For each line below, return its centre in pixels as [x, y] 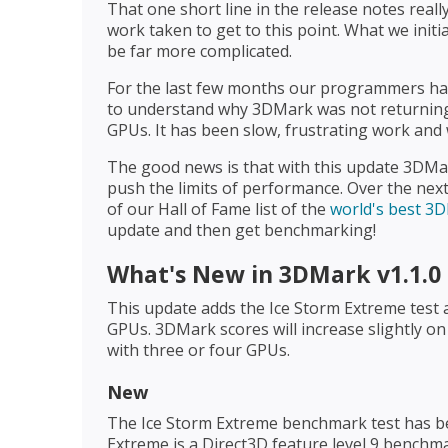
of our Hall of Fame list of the [218, 209]
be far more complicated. [199, 51]
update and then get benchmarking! [241, 230]
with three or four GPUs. [198, 350]
